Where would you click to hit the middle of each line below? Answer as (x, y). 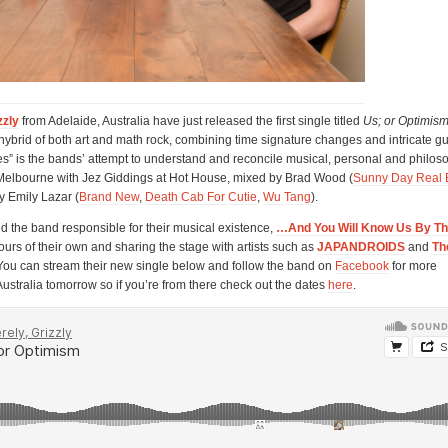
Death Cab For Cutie (201, 196)
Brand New (109, 196)
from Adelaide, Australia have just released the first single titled (191, 120)
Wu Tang (287, 196)
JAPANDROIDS (361, 246)
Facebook (362, 265)
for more (413, 265)
